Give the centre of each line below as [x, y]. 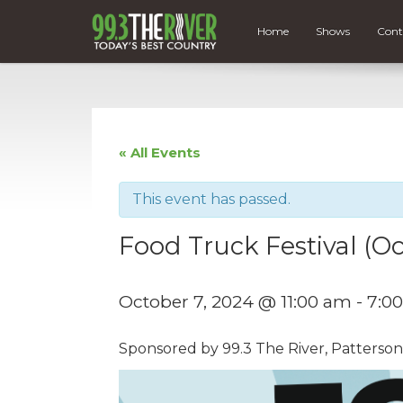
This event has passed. [211, 199]
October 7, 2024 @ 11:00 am [235, 301]
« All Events [160, 152]
